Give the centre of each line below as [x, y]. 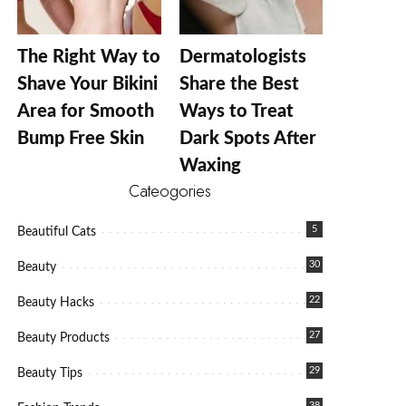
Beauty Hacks [56, 303]
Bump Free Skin [81, 139]
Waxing [210, 166]
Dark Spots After [247, 139]
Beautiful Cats [57, 232]
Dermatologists [242, 58]
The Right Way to [89, 58]
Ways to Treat [236, 112]
